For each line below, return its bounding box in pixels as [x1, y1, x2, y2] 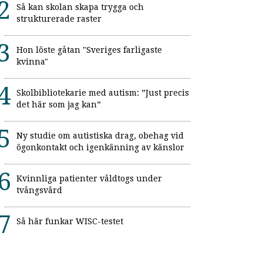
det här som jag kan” [16, 100, 101, 109]
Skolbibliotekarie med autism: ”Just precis [16, 88, 189, 97]
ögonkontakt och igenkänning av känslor [16, 143, 184, 152]
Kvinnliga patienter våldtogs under [16, 174, 162, 183]
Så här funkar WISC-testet [16, 217, 123, 226]
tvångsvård [16, 186, 62, 195]
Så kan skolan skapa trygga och [16, 2, 144, 12]
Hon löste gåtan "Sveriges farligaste [16, 45, 162, 55]
